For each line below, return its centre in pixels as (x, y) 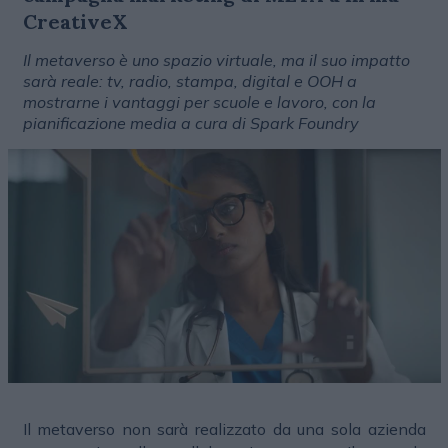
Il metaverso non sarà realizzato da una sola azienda (224, 429)
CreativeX (75, 21)
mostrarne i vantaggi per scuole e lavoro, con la (199, 102)
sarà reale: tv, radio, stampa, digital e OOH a (189, 81)
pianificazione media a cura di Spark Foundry (190, 123)
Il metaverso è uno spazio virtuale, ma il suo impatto (216, 60)
